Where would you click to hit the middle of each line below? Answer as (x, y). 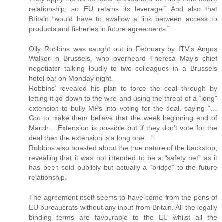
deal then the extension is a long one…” (91, 138)
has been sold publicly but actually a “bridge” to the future (123, 167)
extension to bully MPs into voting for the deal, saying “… (123, 108)
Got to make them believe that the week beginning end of (123, 118)
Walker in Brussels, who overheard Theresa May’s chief (123, 58)
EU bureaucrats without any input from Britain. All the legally (123, 207)
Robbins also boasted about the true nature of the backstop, (123, 147)
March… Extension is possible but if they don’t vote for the (123, 128)
